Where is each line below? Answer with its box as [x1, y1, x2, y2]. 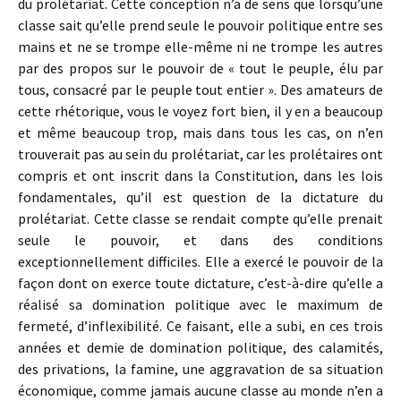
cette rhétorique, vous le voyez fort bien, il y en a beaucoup [18, 102, 383, 120]
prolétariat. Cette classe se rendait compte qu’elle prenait [18, 209, 383, 227]
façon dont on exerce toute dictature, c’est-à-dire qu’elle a [18, 274, 383, 292]
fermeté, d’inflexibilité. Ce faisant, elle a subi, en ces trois [18, 317, 383, 335]
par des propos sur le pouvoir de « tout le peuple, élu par [18, 59, 383, 77]
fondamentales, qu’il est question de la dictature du [18, 188, 383, 206]
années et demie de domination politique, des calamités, [18, 338, 383, 356]
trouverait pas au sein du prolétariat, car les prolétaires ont [18, 145, 383, 163]
